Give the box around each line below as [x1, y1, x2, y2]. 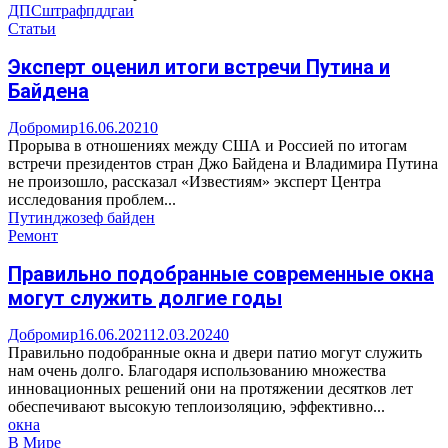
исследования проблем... [8, 191, 176, 209]
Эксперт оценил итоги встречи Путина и [8, 54, 390, 79]
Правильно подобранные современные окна [8, 261, 434, 286]
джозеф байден [53, 209, 155, 227]
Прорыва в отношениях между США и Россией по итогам [8, 137, 407, 155]
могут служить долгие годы [8, 285, 282, 310]
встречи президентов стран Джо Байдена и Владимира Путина [8, 155, 438, 173]
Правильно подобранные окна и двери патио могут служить [8, 344, 422, 362]
